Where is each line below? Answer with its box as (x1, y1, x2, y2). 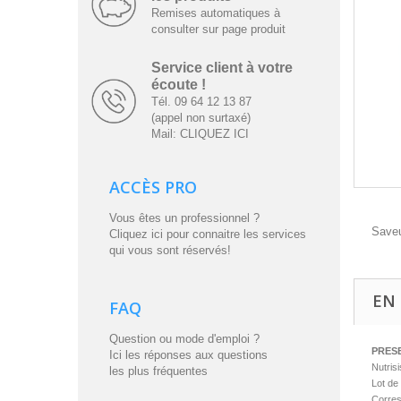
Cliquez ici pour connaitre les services (109, 227, 306, 242)
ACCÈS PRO (109, 176, 197, 199)
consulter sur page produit (150, 22, 286, 37)
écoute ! (150, 77, 206, 93)
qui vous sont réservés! (109, 243, 231, 258)
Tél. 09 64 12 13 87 (150, 95, 252, 109)
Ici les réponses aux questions (109, 348, 268, 363)
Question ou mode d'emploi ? (109, 332, 260, 346)
